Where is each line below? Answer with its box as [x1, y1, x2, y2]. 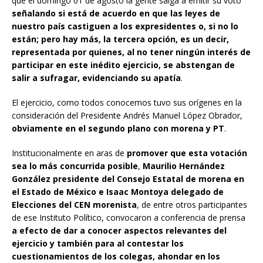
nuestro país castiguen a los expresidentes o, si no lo [12, 21, 238, 32]
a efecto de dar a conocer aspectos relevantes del [12, 225, 227, 237]
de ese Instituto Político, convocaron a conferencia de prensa [12, 212, 245, 224]
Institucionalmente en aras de [12, 147, 127, 159]
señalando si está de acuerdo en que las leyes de [12, 8, 220, 19]
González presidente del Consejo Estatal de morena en [12, 173, 244, 185]
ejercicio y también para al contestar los [12, 238, 184, 249]
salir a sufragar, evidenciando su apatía [12, 72, 181, 84]
